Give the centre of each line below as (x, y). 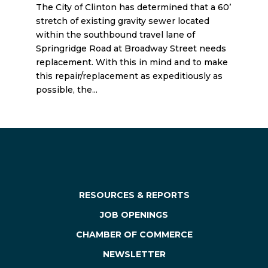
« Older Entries (68, 129)
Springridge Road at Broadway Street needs (131, 48)
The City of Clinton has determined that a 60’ (133, 7)
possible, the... (66, 90)
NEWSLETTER (134, 254)
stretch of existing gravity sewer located (122, 21)
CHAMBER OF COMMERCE (134, 234)
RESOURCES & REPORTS (134, 195)
